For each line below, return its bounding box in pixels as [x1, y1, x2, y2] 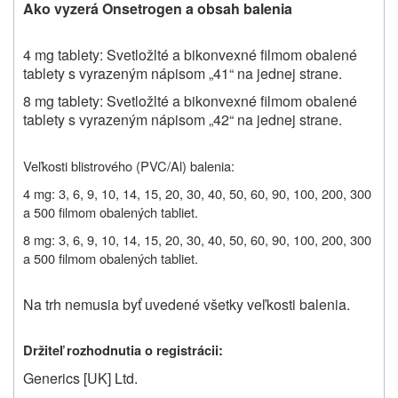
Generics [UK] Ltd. [23, 367, 138, 388]
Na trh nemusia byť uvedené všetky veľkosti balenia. [23, 293, 350, 314]
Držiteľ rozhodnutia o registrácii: [23, 340, 223, 360]
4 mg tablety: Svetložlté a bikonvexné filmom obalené [23, 44, 357, 65]
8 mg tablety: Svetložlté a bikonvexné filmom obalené [23, 90, 357, 111]
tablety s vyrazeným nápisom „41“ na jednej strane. [23, 62, 342, 84]
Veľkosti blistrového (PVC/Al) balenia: [23, 155, 235, 175]
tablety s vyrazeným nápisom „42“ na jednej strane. [23, 108, 342, 130]
